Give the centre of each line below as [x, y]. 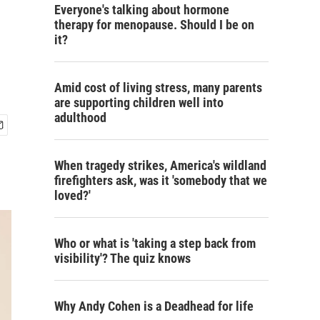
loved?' [72, 195]
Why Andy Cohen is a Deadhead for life [154, 306]
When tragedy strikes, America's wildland [160, 165]
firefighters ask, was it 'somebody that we [161, 180]
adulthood [80, 117]
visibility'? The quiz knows [122, 258]
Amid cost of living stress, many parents [158, 87]
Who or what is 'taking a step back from [155, 243]
